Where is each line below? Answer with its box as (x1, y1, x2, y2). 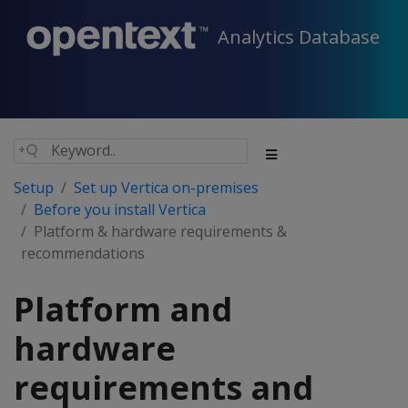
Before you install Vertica (34, 199, 206, 219)
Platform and (14, 287, 232, 331)
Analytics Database (218, 25, 380, 50)
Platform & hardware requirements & (34, 221, 287, 241)
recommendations (21, 243, 145, 263)
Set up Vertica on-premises (74, 178, 259, 198)
